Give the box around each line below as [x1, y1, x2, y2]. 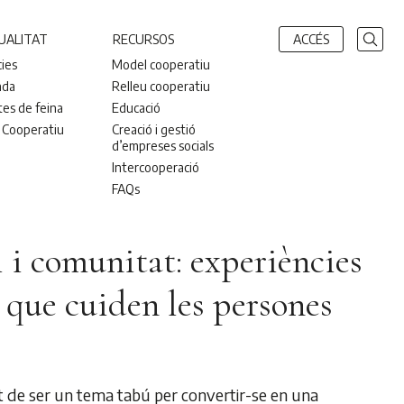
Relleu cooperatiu [112, 78, 211, 94]
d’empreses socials [112, 137, 215, 153]
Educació [112, 99, 161, 115]
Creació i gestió [112, 121, 197, 137]
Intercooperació [112, 159, 200, 175]
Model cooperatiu [112, 56, 211, 72]
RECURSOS [113, 31, 175, 47]
